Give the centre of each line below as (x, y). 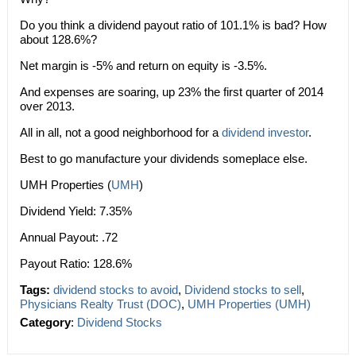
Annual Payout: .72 (68, 237)
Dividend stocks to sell (242, 290)
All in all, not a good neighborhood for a (120, 132)
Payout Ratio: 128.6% (75, 263)
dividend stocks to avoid (115, 290)
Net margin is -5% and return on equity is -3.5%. (143, 66)
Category (45, 322)
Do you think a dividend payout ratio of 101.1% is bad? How (173, 25)
